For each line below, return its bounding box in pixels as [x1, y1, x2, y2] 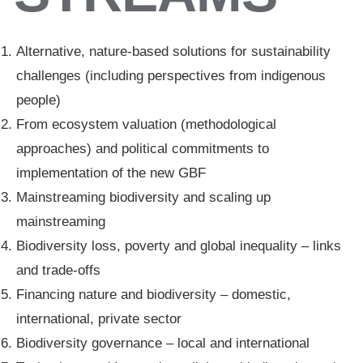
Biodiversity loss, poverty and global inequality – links [16, 238, 341, 254]
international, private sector [16, 311, 181, 327]
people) [16, 92, 61, 108]
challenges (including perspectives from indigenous [16, 68, 326, 83]
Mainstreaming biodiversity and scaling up [16, 190, 271, 205]
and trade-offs [16, 263, 100, 278]
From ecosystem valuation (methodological [16, 117, 276, 132]
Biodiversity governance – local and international [16, 335, 310, 351]
